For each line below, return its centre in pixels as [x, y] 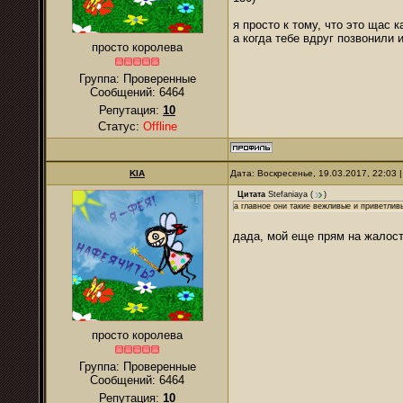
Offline [160, 126]
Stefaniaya [288, 195]
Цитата [251, 195]
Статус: [120, 126]
